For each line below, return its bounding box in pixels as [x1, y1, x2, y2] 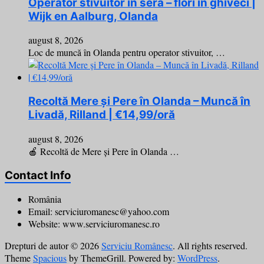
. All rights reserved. [173, 239, 247, 252]
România [28, 193, 61, 206]
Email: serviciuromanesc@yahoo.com [28, 205, 169, 218]
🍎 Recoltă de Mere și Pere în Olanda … [28, 144, 179, 157]
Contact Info [5, 168, 71, 182]
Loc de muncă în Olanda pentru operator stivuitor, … [28, 46, 225, 59]
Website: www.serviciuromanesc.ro [28, 217, 160, 230]
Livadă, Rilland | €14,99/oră [28, 108, 175, 122]
